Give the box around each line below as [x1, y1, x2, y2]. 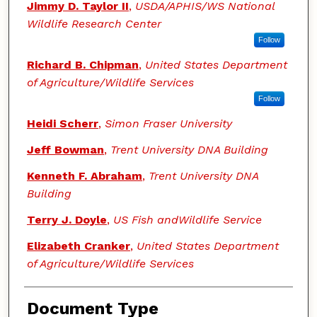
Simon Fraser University [104, 117, 232, 131]
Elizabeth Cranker [26, 239, 130, 253]
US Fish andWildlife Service [113, 213, 262, 227]
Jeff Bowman [26, 143, 104, 157]
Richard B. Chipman [26, 58, 139, 72]
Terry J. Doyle [26, 213, 107, 227]
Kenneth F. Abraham [26, 169, 142, 183]
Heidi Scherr [26, 117, 98, 131]
